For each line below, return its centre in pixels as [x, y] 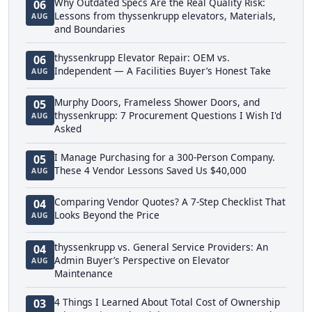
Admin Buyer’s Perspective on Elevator [142, 260]
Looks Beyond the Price [107, 215]
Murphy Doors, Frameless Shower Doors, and [157, 102]
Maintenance [83, 273]
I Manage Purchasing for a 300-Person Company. [164, 157]
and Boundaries [89, 29]
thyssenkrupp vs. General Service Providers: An [161, 247]
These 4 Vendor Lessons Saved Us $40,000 [150, 170]
